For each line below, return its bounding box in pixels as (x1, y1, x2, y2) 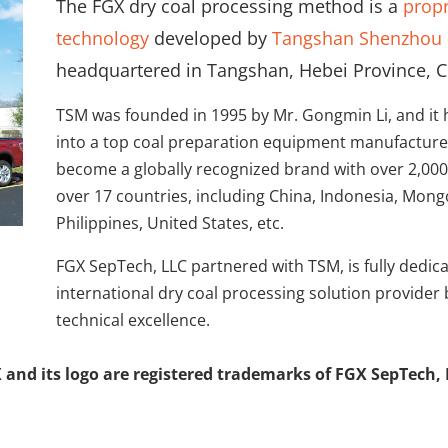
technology (55, 25, 149, 50)
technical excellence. (55, 309, 210, 331)
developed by (148, 25, 272, 50)
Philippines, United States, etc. (55, 212, 284, 234)
